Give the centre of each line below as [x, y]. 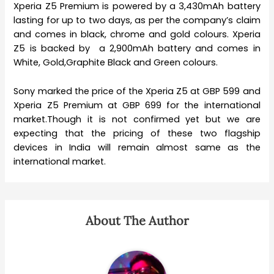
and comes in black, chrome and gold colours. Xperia [137, 35]
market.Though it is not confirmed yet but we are [137, 119]
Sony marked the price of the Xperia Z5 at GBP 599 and [137, 91]
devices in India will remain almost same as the [137, 147]
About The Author [137, 220]
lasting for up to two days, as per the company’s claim [137, 20]
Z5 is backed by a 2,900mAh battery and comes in [137, 49]
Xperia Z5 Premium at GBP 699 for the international [137, 105]
